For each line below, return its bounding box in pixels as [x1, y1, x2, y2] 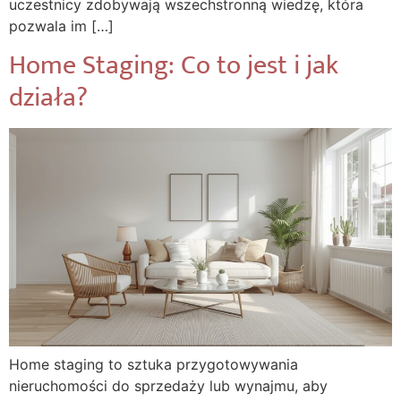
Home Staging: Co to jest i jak [9, 43, 338, 89]
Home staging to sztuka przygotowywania [9, 355, 298, 374]
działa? [9, 75, 88, 121]
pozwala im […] [9, 16, 114, 35]
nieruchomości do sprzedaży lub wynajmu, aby [9, 377, 328, 396]
